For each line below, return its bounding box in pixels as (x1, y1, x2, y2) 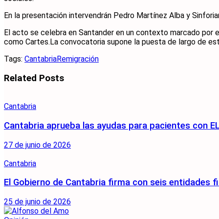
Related (4, 72, 37, 84)
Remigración (57, 54, 99, 64)
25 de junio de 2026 (4, 197, 71, 207)
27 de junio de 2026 (4, 140, 71, 150)
